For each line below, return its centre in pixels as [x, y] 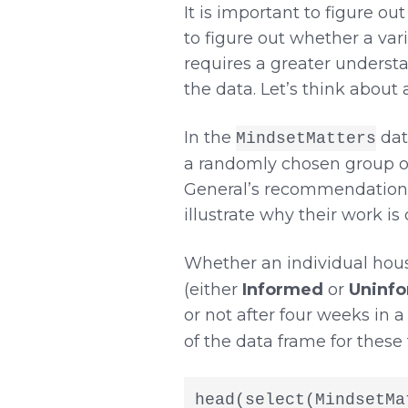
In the [209, 137]
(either [213, 289]
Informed [282, 289]
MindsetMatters [306, 138]
